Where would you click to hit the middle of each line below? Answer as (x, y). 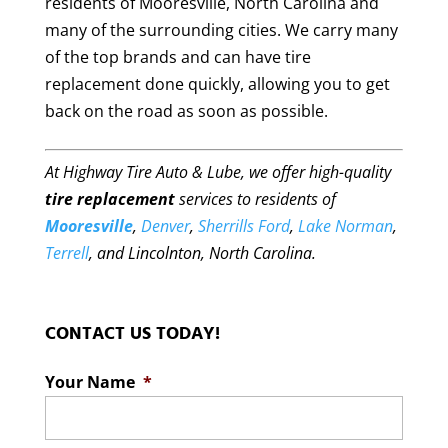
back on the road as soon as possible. (186, 110)
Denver (165, 225)
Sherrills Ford (243, 225)
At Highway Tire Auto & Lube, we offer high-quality (217, 171)
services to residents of (255, 198)
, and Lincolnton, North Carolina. (202, 252)
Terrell (66, 252)
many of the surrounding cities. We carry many (221, 29)
